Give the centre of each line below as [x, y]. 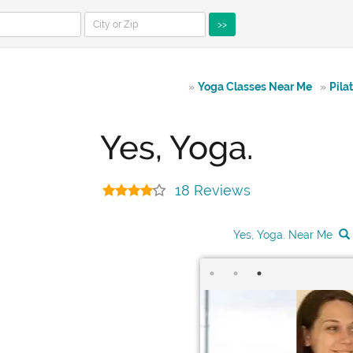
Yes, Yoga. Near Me [283, 235]
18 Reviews [213, 191]
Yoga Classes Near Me [255, 87]
